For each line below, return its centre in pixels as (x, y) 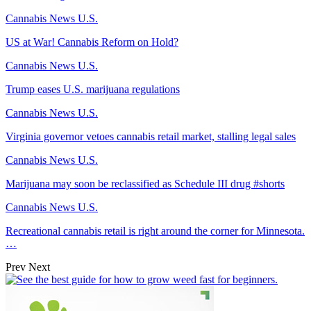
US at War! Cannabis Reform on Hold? (92, 42)
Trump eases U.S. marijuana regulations (93, 89)
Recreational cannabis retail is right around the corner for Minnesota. (155, 230)
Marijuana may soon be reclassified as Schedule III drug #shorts (145, 183)
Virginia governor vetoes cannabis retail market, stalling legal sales (151, 136)
